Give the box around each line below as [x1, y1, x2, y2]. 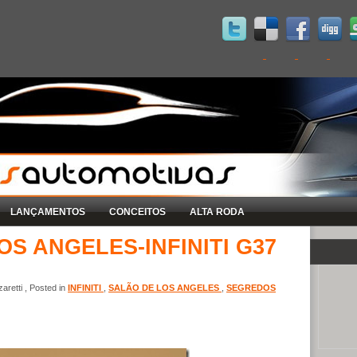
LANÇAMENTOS [10, 206, 85, 218]
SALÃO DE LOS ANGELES [108, 282, 222, 292]
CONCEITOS [109, 206, 166, 218]
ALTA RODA [190, 206, 245, 218]
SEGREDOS [226, 282, 276, 292]
